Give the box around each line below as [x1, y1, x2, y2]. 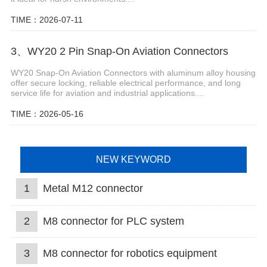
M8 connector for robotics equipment [42, 247, 217, 260]
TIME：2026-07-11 [10, 14, 83, 24]
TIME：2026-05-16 [10, 109, 83, 119]
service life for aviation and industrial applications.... [10, 88, 204, 98]
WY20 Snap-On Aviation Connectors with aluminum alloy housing [10, 68, 256, 78]
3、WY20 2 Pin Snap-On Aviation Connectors [10, 45, 228, 58]
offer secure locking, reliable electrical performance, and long [10, 78, 241, 88]
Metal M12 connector [42, 182, 143, 194]
